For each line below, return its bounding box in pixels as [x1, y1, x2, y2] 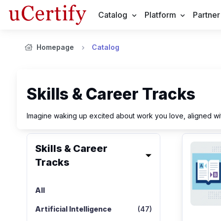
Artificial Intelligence [35, 205, 111, 213]
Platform [144, 10, 176, 20]
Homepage [36, 43, 74, 51]
